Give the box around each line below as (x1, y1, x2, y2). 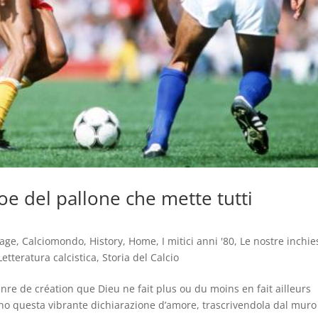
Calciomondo (22, 234, 84, 248)
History (89, 234, 124, 248)
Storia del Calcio (102, 251, 180, 265)
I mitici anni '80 (162, 234, 235, 248)
